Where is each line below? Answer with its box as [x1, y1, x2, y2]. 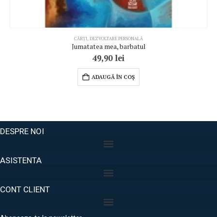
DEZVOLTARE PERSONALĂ [90, 35, 143, 42]
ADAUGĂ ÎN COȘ [92, 73, 135, 81]
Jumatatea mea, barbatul [72, 42, 145, 51]
